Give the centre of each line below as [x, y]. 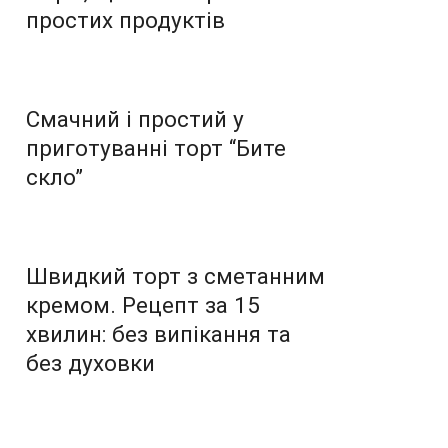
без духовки [90, 362]
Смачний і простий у [135, 118]
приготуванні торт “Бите [156, 147]
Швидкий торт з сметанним [175, 275]
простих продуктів [125, 19]
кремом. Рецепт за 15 [143, 304]
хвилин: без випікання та [158, 333]
